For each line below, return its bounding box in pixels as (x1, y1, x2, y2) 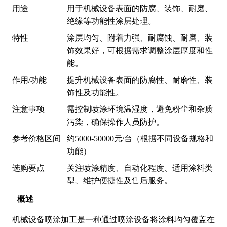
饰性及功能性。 (67, 88, 124, 97)
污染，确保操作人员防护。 (67, 118, 164, 126)
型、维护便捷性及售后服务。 (67, 176, 172, 185)
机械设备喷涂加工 (12, 215, 77, 224)
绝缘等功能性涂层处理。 (67, 17, 156, 25)
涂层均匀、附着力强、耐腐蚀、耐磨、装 (67, 33, 213, 42)
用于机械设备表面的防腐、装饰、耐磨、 (67, 4, 213, 13)
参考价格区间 (12, 134, 61, 143)
